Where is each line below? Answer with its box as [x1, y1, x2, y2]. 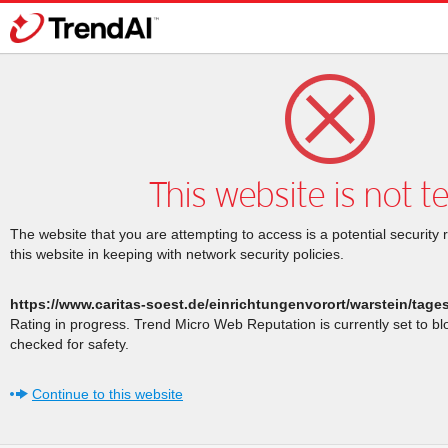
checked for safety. [10, 336, 129, 352]
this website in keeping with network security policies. [10, 246, 344, 262]
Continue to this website [32, 386, 183, 402]
